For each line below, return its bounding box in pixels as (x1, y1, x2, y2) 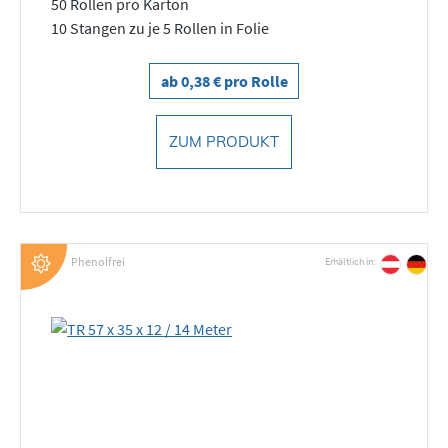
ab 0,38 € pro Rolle (160, 70, 288, 91)
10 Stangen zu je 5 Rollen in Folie (51, 17, 269, 38)
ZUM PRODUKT (169, 131, 279, 151)
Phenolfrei (71, 254, 125, 269)
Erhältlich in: (325, 255, 375, 268)
